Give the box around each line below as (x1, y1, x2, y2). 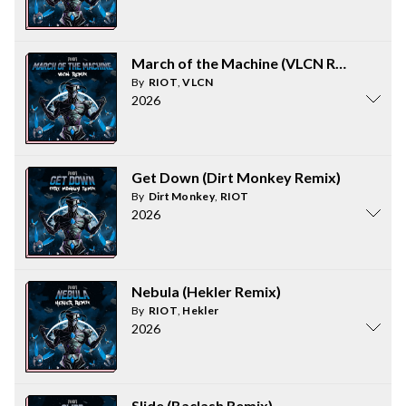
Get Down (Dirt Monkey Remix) (131, 169, 341, 186)
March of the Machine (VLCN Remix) (131, 54, 372, 72)
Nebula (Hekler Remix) (131, 283, 281, 300)
